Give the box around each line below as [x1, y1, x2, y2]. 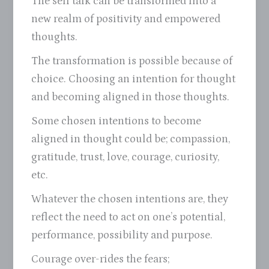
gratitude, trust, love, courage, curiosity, [31, 151, 220, 164]
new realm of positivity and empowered [31, 13, 221, 26]
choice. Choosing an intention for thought [31, 73, 236, 86]
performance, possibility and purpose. [31, 229, 213, 242]
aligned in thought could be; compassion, [31, 133, 231, 146]
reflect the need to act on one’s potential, [31, 211, 226, 224]
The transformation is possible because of [31, 55, 233, 68]
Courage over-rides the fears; [31, 253, 170, 266]
